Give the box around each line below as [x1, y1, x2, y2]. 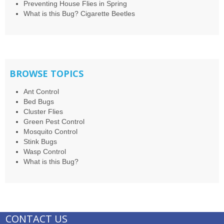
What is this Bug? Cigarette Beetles [23, 9, 135, 18]
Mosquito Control [23, 127, 77, 136]
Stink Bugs [23, 137, 57, 146]
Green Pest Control [23, 117, 84, 126]
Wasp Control [23, 147, 66, 156]
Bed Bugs [23, 97, 54, 106]
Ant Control [23, 87, 59, 96]
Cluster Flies [23, 107, 63, 116]
